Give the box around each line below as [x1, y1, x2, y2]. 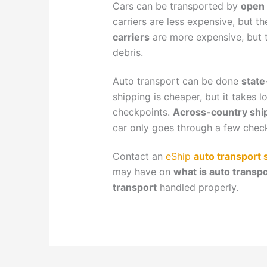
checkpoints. [112, 105, 173, 118]
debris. [112, 46, 143, 59]
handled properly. [156, 181, 238, 193]
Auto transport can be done [112, 74, 241, 87]
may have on [112, 165, 173, 178]
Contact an [112, 150, 166, 162]
